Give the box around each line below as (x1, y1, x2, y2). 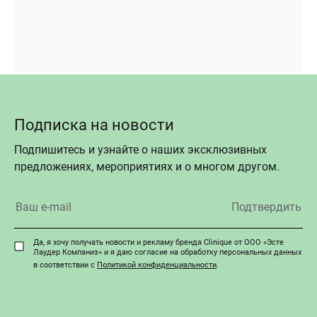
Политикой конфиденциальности (97, 260, 217, 270)
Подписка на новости (14, 115, 174, 134)
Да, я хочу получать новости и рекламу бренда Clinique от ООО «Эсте (33, 237, 284, 247)
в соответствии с (33, 260, 97, 270)
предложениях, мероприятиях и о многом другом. (14, 159, 279, 173)
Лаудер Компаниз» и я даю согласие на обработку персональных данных (33, 247, 301, 257)
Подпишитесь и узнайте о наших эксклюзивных (14, 142, 267, 156)
